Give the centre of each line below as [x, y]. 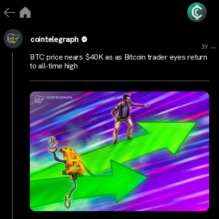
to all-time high [54, 66]
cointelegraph [55, 39]
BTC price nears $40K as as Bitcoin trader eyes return [119, 57]
